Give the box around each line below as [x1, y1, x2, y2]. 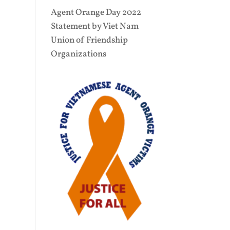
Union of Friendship [50, 34, 128, 47]
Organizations [50, 48, 106, 61]
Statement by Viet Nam [50, 21, 139, 33]
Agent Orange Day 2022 [50, 7, 141, 19]
